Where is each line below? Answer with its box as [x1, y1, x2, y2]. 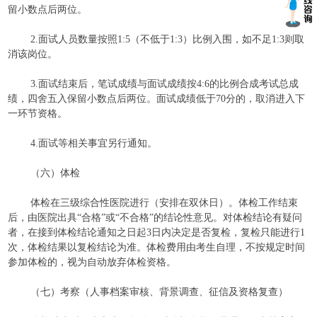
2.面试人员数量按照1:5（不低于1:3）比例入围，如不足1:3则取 [30, 34, 305, 45]
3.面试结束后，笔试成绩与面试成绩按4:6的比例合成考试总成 [30, 79, 299, 89]
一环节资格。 [8, 108, 68, 119]
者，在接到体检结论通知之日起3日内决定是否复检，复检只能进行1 [8, 227, 306, 238]
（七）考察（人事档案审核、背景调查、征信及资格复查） [30, 287, 289, 297]
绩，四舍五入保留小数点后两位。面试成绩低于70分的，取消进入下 [8, 93, 306, 104]
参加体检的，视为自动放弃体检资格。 [8, 257, 177, 267]
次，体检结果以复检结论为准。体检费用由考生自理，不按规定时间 [8, 242, 306, 253]
